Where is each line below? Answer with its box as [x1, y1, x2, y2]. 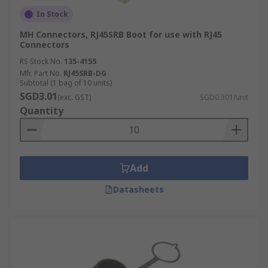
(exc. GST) [57, 92, 91, 102]
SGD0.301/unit [200, 92, 248, 102]
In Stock [36, 9, 68, 19]
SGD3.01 [20, 90, 57, 103]
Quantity [20, 104, 63, 117]
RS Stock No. [20, 56, 62, 66]
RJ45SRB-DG [63, 68, 106, 78]
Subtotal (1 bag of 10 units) [20, 78, 112, 88]
